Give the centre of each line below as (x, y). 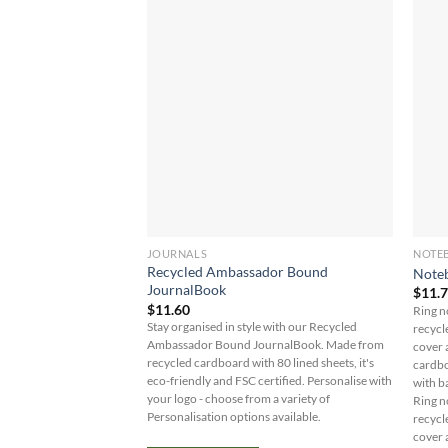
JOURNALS (177, 254)
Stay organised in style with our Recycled (251, 326)
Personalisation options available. (233, 416)
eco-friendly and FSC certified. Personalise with (269, 380)
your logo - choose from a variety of (238, 398)
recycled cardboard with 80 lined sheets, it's (260, 362)
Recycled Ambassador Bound (237, 272)
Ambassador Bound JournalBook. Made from (265, 344)
